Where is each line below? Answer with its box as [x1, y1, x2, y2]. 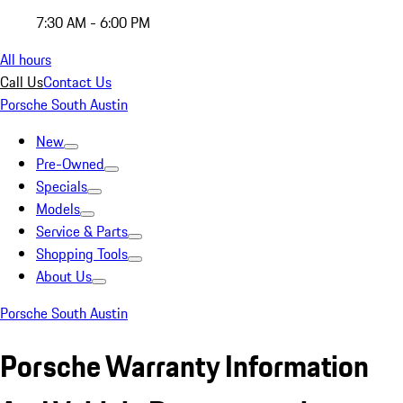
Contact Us [43, 71, 112, 93]
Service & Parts [36, 220, 128, 242]
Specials [36, 175, 87, 197]
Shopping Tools [36, 243, 128, 264]
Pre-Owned [36, 153, 104, 175]
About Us [36, 265, 92, 287]
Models [36, 198, 80, 219]
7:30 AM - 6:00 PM [36, 12, 150, 33]
